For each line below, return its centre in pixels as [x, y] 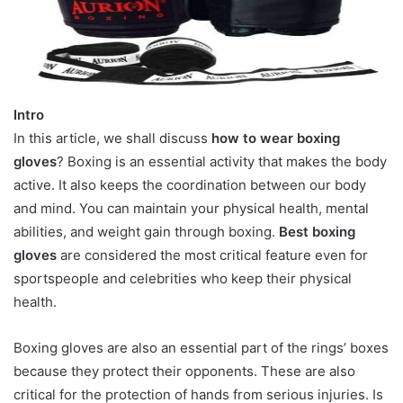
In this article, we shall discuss [112, 139]
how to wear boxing [276, 139]
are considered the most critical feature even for [212, 255]
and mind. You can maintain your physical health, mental [191, 209]
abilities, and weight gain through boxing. [146, 232]
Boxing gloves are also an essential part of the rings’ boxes [201, 348]
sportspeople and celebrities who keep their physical [183, 279]
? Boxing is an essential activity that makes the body [222, 162]
